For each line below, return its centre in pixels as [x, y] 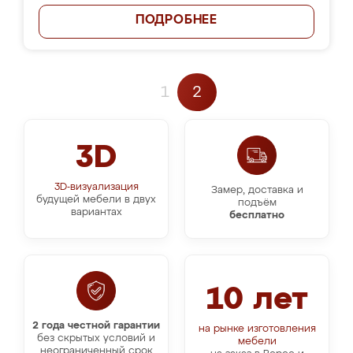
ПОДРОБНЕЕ [176, 20]
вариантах [96, 212]
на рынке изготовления [257, 329]
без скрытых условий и [96, 338]
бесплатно [257, 216]
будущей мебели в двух [96, 200]
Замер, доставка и [257, 190]
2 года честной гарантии [96, 326]
